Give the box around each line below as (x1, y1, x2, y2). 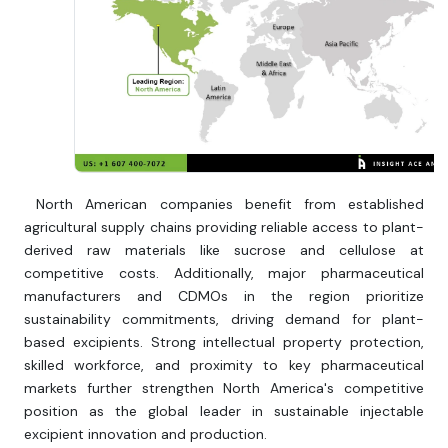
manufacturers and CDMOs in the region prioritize (24, 287, 424, 306)
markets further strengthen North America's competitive (24, 379, 424, 398)
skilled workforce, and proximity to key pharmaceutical (24, 356, 424, 375)
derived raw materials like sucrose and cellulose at (24, 241, 424, 260)
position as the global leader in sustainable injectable (24, 402, 424, 421)
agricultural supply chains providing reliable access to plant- (24, 218, 424, 237)
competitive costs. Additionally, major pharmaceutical (24, 264, 424, 283)
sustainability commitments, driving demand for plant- (24, 310, 424, 329)
